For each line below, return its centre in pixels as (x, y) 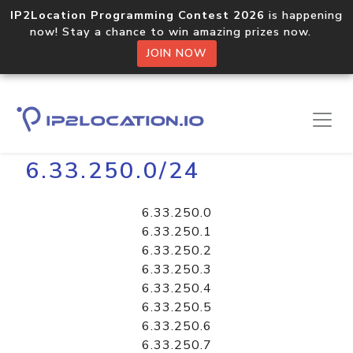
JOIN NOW (176, 53)
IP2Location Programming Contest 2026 (137, 15)
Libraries (91, 123)
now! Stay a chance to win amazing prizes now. (176, 32)
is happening (304, 15)
